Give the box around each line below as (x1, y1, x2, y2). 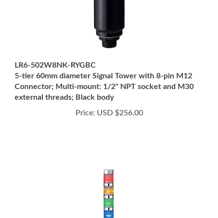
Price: (75, 98, 95, 106)
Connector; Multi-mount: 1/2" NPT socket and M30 (15, 72, 194, 79)
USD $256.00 (94, 98, 143, 106)
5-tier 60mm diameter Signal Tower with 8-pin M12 (15, 61, 192, 69)
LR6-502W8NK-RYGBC (15, 50, 96, 58)
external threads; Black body (15, 82, 114, 90)
